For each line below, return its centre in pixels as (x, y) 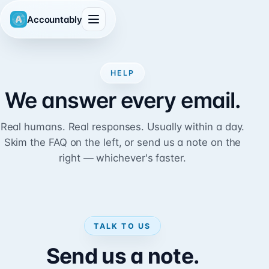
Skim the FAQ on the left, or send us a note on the (122, 142)
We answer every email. (122, 100)
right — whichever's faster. (122, 158)
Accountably (55, 19)
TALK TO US (122, 226)
